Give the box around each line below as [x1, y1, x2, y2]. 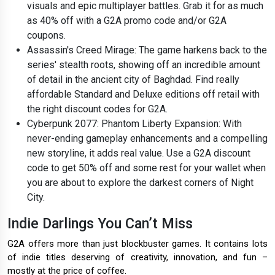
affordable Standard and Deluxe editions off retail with [27, 88, 260, 101]
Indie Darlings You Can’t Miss [7, 215, 193, 233]
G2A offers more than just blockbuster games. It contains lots [7, 238, 268, 250]
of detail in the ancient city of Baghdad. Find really [27, 74, 239, 86]
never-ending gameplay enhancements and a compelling [27, 133, 268, 145]
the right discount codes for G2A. [27, 103, 170, 115]
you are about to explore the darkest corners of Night [27, 177, 254, 189]
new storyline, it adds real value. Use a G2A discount [27, 147, 250, 160]
